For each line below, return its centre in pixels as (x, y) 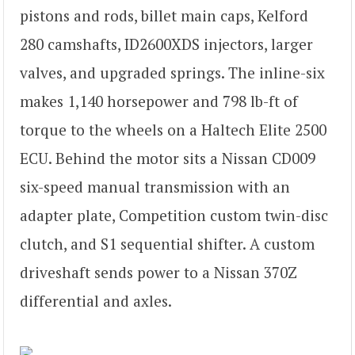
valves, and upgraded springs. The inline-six (172, 73)
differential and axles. (96, 301)
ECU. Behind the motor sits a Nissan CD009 (168, 158)
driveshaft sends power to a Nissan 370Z (158, 273)
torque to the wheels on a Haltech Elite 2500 (173, 130)
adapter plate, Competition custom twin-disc (174, 216)
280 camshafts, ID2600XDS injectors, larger (166, 44)
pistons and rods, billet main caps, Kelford (164, 16)
